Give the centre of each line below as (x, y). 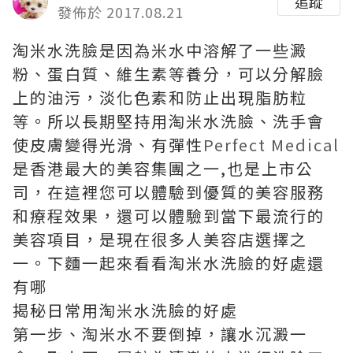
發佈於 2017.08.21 (121, 12)
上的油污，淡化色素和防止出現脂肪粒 (160, 97)
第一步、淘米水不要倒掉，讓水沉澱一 (160, 334)
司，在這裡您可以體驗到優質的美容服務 (169, 192)
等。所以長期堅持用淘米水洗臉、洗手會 (169, 121)
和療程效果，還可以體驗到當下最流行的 (169, 216)
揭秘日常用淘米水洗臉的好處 (125, 310)
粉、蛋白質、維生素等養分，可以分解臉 (169, 74)
